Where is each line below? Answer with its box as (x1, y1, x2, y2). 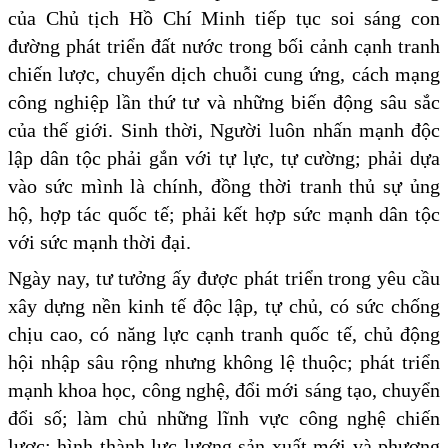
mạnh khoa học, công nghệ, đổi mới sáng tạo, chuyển (8, 378, 440, 401)
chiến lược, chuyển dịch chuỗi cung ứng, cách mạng (8, 62, 440, 85)
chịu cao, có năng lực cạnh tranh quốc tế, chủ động (8, 322, 440, 345)
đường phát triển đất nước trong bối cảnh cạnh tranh (8, 34, 440, 57)
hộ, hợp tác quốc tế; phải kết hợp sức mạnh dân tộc (8, 202, 440, 225)
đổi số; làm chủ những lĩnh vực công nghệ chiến (8, 406, 440, 429)
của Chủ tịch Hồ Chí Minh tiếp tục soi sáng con (8, 6, 440, 29)
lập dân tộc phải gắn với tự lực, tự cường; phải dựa (8, 146, 440, 169)
